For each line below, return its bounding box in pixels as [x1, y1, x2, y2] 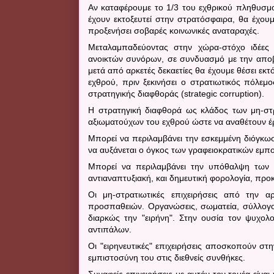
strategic [184, 88, 217, 98]
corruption [220, 88, 259, 98]
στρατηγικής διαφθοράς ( [88, 88, 184, 98]
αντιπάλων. [88, 224, 131, 234]
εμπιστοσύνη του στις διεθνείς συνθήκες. [88, 252, 245, 262]
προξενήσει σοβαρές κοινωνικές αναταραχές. [88, 25, 259, 35]
